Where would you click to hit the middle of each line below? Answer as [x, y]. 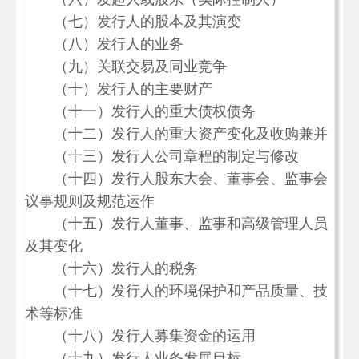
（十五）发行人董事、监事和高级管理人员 [176, 224]
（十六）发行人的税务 [111, 268]
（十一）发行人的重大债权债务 [140, 111]
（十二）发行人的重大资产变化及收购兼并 [176, 134]
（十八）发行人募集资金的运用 [140, 336]
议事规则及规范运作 [90, 201]
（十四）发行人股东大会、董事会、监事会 [176, 179]
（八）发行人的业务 [104, 44]
